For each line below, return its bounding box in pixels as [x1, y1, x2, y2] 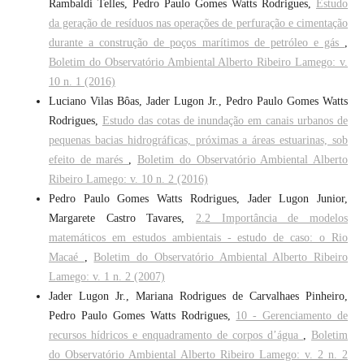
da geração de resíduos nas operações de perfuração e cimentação [48, 17, 349, 30]
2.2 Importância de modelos [196, 212, 349, 225]
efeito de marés [48, 154, 129, 167]
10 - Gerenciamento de [236, 310, 349, 323]
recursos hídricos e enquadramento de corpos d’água [48, 329, 304, 342]
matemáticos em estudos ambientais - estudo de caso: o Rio [48, 232, 349, 245]
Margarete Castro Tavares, [48, 212, 196, 225]
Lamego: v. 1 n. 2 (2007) [48, 271, 165, 284]
